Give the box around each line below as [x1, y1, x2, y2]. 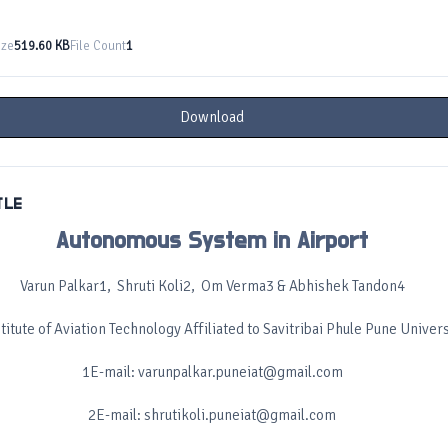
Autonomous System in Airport [56, 229, 368, 253]
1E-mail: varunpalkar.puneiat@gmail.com [81, 363, 343, 381]
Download [180, 108, 244, 126]
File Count [69, 38, 126, 54]
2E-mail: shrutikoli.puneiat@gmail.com [88, 406, 336, 424]
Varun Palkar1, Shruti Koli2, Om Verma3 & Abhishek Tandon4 [19, 277, 405, 295]
